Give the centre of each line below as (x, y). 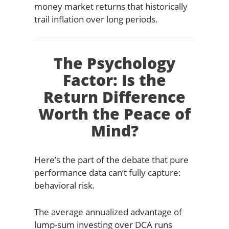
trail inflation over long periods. (96, 19)
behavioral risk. (64, 185)
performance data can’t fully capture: (107, 173)
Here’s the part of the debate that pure (111, 160)
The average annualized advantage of (108, 212)
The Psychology (114, 63)
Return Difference (114, 97)
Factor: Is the (114, 80)
